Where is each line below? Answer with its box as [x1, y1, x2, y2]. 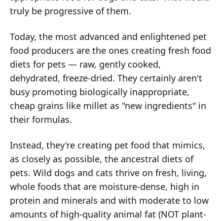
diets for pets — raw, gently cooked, [10, 58, 161, 71]
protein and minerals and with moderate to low [10, 194, 209, 207]
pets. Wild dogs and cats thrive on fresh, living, [10, 167, 207, 179]
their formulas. [10, 113, 72, 126]
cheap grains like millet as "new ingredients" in [10, 100, 206, 112]
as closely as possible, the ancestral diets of [10, 153, 193, 165]
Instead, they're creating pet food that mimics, [10, 139, 205, 151]
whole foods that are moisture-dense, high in [10, 181, 199, 193]
